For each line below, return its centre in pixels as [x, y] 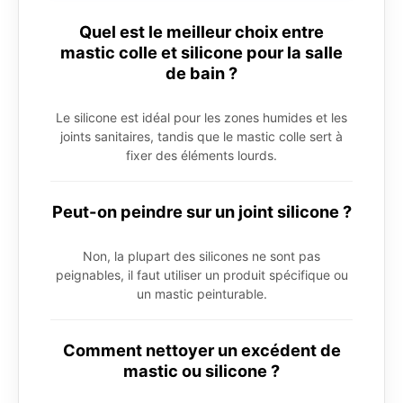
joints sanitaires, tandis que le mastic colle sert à [201, 137]
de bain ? [201, 73]
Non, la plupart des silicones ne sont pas [201, 256]
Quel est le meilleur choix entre [201, 32]
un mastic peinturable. [201, 294]
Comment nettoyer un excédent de [201, 350]
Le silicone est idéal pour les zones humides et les [201, 118]
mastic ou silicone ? [201, 371]
